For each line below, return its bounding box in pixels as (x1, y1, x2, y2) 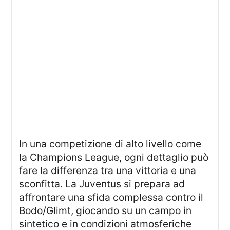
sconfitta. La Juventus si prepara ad (19, 178, 185, 190)
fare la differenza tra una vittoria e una (19, 164, 197, 177)
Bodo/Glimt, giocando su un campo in (19, 204, 192, 217)
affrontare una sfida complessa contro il (19, 191, 204, 204)
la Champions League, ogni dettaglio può (19, 151, 209, 164)
